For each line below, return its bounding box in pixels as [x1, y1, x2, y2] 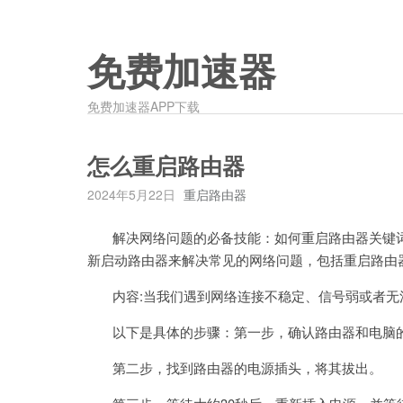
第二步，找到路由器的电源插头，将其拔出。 [87, 358, 382, 377]
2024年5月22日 [87, 185, 175, 203]
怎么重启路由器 [87, 154, 245, 180]
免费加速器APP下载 [87, 97, 200, 115]
